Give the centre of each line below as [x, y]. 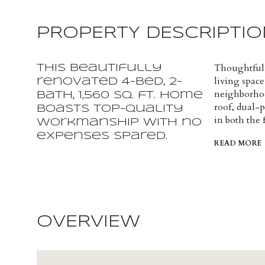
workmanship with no [119, 122]
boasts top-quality [110, 109]
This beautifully [99, 68]
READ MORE [238, 143]
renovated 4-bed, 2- [109, 82]
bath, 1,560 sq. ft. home [120, 95]
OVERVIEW [88, 222]
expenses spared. [102, 136]
